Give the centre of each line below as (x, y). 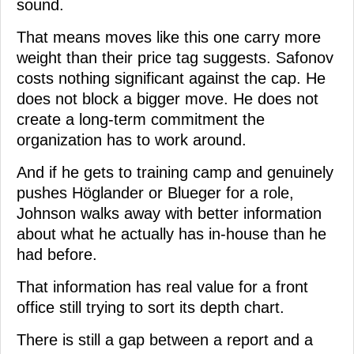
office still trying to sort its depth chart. (151, 307)
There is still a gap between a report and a (165, 339)
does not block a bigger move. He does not (168, 98)
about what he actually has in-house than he (171, 233)
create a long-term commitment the (141, 119)
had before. (57, 254)
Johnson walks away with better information (169, 213)
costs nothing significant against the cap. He (171, 78)
